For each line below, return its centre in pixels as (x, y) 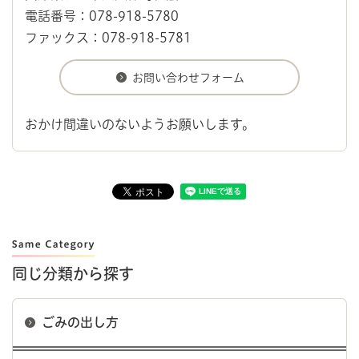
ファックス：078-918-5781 (108, 37)
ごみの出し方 (80, 322)
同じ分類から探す (73, 273)
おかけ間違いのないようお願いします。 (140, 124)
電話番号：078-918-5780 (102, 16)
